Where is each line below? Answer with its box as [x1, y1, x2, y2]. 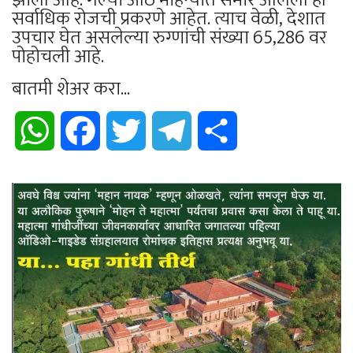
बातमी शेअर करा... [12, 72, 130, 105]
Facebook [100, 119, 150, 141]
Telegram [191, 119, 242, 141]
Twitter [146, 119, 184, 141]
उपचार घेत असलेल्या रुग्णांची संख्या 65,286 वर [12, 21, 327, 54]
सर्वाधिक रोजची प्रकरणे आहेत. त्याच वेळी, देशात [12, 2, 325, 35]
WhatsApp [54, 119, 107, 141]
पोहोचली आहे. [12, 40, 104, 72]
